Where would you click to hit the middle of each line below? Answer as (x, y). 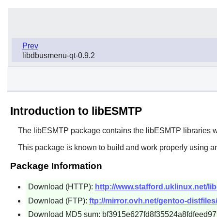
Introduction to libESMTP (76, 111)
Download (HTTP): (61, 186)
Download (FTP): (58, 201)
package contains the (107, 130)
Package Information (56, 166)
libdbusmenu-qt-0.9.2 (59, 55)
